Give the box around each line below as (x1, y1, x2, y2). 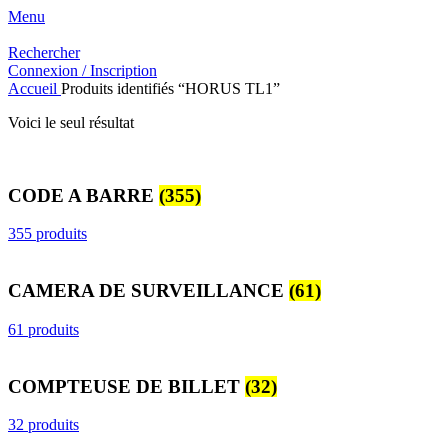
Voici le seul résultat (8, 114, 134, 131)
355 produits (8, 225, 87, 243)
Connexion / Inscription (8, 62, 157, 79)
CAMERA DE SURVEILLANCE (8, 280, 289, 302)
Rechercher (8, 44, 80, 61)
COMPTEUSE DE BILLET (8, 375, 245, 397)
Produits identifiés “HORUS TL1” (61, 80, 280, 97)
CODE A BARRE (8, 184, 159, 206)
